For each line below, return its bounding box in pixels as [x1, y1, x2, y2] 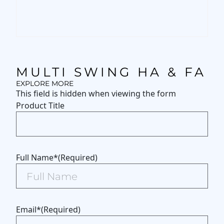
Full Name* [16, 152, 58, 163]
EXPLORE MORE [16, 79, 73, 88]
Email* [16, 204, 41, 215]
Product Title [16, 100, 64, 111]
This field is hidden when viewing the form [16, 88, 176, 99]
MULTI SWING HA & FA [16, 64, 206, 79]
